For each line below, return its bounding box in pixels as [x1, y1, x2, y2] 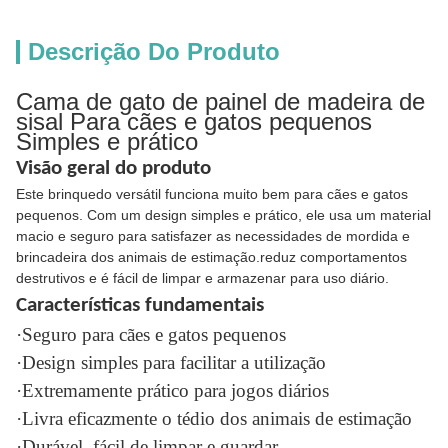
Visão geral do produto [16, 158, 211, 179]
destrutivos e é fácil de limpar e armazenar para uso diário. [16, 270, 389, 286]
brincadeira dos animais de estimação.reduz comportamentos [16, 249, 407, 265]
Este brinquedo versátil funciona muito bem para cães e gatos [16, 186, 408, 202]
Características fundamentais [16, 295, 264, 316]
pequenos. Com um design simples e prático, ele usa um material [16, 207, 431, 223]
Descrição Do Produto [28, 38, 280, 65]
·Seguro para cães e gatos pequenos [16, 324, 286, 345]
